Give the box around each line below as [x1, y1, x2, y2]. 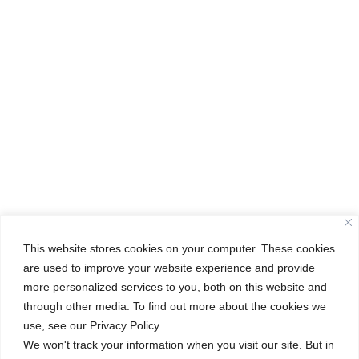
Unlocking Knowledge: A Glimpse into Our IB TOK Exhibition [14, 305, 317, 318]
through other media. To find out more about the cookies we [23, 299, 326, 313]
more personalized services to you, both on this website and [23, 280, 327, 293]
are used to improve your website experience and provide [23, 260, 315, 274]
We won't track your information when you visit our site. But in [23, 337, 334, 351]
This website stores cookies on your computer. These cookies [23, 241, 335, 255]
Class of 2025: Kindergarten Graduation [143, 327, 345, 341]
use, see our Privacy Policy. [23, 318, 162, 332]
